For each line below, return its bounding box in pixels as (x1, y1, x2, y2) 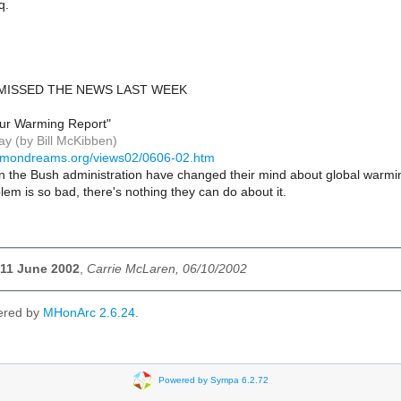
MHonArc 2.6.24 (43, 306, 135, 320)
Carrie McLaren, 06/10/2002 (87, 262, 247, 277)
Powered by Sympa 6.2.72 (158, 374, 269, 385)
